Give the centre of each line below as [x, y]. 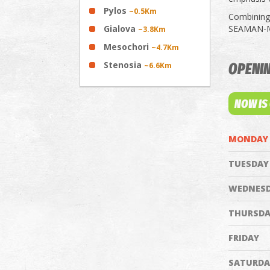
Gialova [121, 29]
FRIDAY [243, 238]
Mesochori [127, 47]
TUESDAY [248, 164]
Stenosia [124, 65]
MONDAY [248, 139]
